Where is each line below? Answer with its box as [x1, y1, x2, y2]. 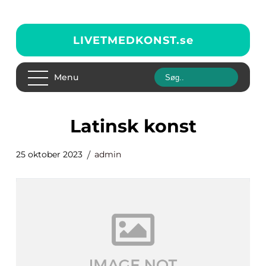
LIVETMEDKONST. [72, 33, 180, 47]
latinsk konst [80, 115, 197, 137]
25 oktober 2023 [16, 149, 83, 160]
